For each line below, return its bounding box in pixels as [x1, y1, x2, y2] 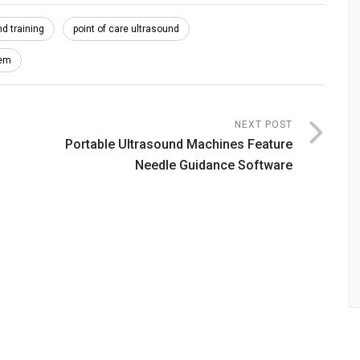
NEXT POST [235, 119, 292, 130]
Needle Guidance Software [135, 157, 292, 173]
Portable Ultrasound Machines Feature [65, 137, 292, 152]
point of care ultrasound [73, 23, 179, 35]
